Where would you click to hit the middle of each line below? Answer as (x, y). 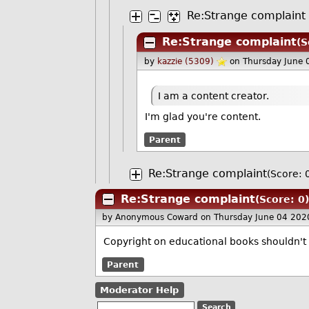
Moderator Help (140, 290)
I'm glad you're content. (203, 117)
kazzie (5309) (185, 62)
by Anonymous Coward (152, 218)
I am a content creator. (214, 96)
